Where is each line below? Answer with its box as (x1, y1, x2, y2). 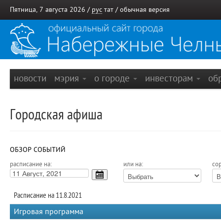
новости (14, 73, 46, 83)
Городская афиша (10, 107, 103, 123)
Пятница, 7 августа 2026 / (10, 6, 92, 13)
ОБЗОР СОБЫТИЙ (10, 146, 66, 153)
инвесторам (145, 73, 195, 83)
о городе (94, 73, 132, 83)
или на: (123, 161, 143, 168)
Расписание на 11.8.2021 (14, 191, 82, 200)
